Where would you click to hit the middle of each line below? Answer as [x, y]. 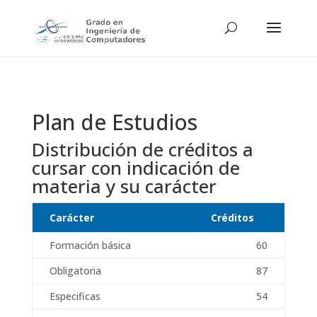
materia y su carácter [124, 186]
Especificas [75, 296]
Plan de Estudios [114, 122]
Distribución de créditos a [142, 149]
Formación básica [90, 245]
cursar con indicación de [136, 168]
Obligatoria [75, 271]
